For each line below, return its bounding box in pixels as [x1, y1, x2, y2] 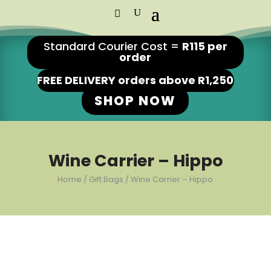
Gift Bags [89, 174, 124, 186]
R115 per [181, 39, 227, 54]
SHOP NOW [94, 92, 177, 109]
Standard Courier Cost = [43, 39, 182, 54]
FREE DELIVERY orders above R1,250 [37, 73, 234, 88]
